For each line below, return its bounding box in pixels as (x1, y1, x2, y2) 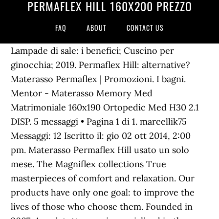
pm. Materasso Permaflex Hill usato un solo (11, 144, 190, 155)
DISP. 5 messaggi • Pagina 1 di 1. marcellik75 (11, 116, 187, 127)
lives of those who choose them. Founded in (11, 201, 193, 212)
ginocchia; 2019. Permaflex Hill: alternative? (11, 59, 191, 70)
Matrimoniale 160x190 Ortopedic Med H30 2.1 (11, 102, 199, 113)
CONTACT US (127, 22, 164, 33)
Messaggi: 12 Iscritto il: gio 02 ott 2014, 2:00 (11, 130, 191, 141)
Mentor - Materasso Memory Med (11, 88, 153, 99)
